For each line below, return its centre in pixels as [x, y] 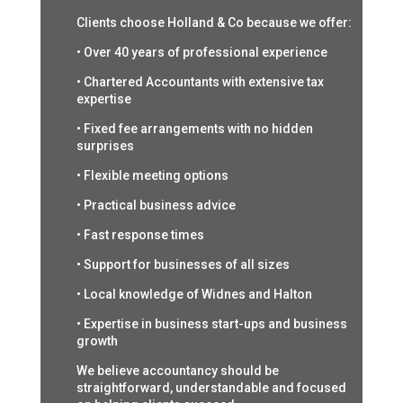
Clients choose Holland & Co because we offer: [214, 23]
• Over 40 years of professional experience [201, 53]
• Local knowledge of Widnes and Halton [194, 295]
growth [97, 341]
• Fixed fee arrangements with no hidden [194, 129]
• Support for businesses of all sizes [183, 265]
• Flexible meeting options [152, 176]
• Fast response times [140, 235]
